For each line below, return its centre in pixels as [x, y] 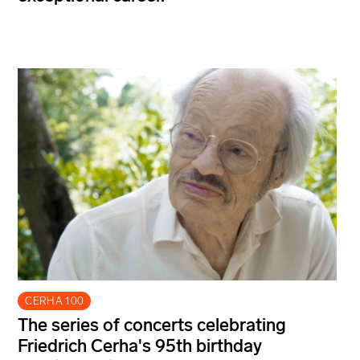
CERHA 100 [55, 301]
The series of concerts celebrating [152, 325]
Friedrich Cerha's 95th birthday [140, 346]
